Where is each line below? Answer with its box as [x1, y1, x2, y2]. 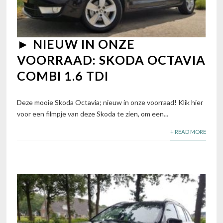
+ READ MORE [170, 128, 206, 135]
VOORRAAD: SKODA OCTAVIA [17, 52, 206, 68]
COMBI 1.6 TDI [17, 68, 109, 84]
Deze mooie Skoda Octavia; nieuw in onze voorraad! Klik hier [17, 98, 204, 107]
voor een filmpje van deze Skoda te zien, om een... [17, 109, 169, 118]
